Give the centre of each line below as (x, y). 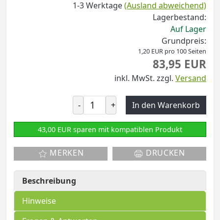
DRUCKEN (164, 153)
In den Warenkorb (166, 105)
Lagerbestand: (179, 17)
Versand (191, 78)
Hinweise (39, 201)
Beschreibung (49, 180)
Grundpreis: (184, 41)
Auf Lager (188, 29)
